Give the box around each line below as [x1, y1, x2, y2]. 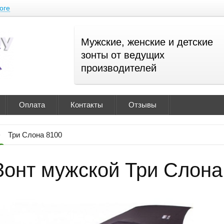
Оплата [19, 100, 45, 109]
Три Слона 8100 [8, 130, 62, 139]
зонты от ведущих [81, 49, 164, 60]
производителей [81, 62, 156, 73]
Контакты [70, 100, 103, 109]
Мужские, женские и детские [81, 36, 213, 47]
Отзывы [128, 100, 156, 109]
